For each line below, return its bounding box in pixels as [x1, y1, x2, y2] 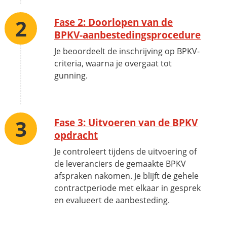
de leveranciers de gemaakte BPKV [54, 158, 186, 170]
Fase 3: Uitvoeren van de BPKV [54, 116, 198, 129]
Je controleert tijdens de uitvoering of [54, 146, 197, 158]
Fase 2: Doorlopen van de [54, 16, 173, 29]
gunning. [54, 70, 88, 82]
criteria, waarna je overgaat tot [54, 58, 172, 69]
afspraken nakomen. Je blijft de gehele [54, 170, 199, 182]
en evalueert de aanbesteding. [54, 195, 170, 206]
